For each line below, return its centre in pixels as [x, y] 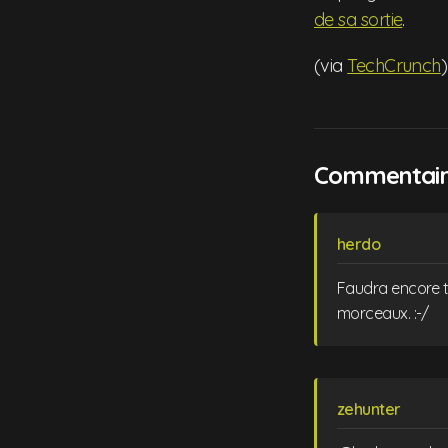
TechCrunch [394, 65]
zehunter [369, 408]
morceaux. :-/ [383, 312]
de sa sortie [358, 19]
